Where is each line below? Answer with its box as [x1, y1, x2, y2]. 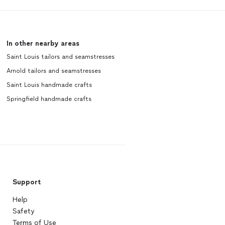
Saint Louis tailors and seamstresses [6, 53, 115, 61]
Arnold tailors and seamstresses [6, 67, 101, 75]
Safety [12, 207, 34, 216]
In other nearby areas [6, 39, 79, 48]
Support [12, 178, 41, 187]
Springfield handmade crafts [6, 95, 91, 103]
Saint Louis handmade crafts [6, 81, 92, 89]
